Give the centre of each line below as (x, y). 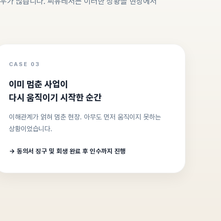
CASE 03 (25, 64)
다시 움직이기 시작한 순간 (55, 97)
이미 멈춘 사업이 (39, 84)
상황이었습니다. (31, 129)
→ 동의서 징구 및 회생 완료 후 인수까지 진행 (67, 151)
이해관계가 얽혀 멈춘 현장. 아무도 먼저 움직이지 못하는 (85, 117)
